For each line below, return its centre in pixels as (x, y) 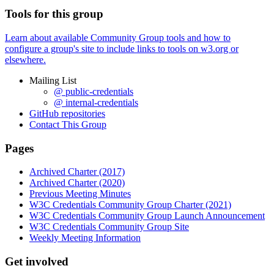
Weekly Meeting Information (85, 238)
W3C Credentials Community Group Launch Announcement (147, 216)
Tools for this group (54, 14)
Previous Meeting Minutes (80, 194)
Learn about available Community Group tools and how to (118, 37)
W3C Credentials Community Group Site (109, 227)
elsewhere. (25, 59)
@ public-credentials (94, 91)
